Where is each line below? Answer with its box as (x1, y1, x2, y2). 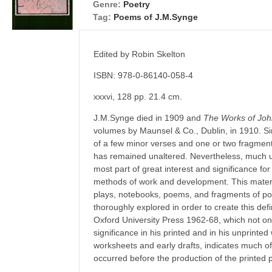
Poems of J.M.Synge (114, 12, 199, 22)
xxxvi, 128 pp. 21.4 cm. (93, 92, 183, 101)
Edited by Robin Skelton (93, 49, 186, 59)
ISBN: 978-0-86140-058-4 (93, 70, 194, 80)
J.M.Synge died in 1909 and (93, 113, 204, 123)
